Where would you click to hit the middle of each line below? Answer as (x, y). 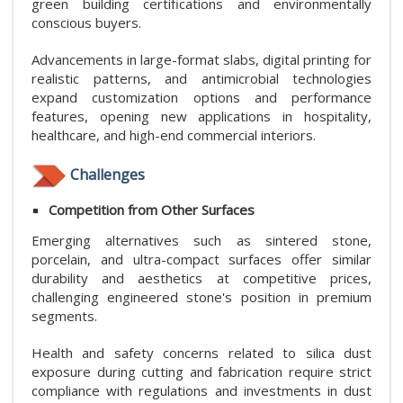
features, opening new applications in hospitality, (201, 116)
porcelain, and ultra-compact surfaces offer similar (201, 259)
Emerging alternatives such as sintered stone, (201, 240)
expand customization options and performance (201, 97)
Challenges (107, 174)
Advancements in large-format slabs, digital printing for (201, 59)
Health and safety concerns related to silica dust (201, 352)
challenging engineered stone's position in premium (201, 296)
